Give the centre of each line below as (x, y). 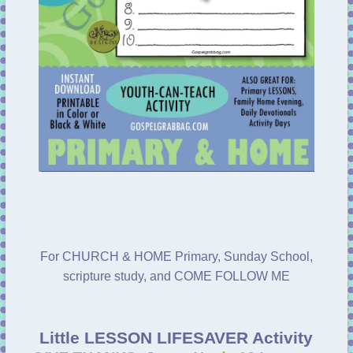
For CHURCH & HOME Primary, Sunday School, (176, 256)
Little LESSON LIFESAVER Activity (176, 338)
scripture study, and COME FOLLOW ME (176, 276)
